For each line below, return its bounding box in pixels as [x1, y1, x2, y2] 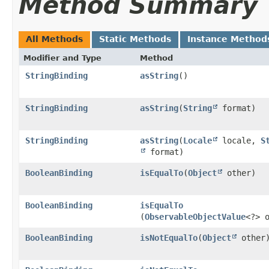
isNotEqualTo [140, 232, 198, 243]
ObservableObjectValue [145, 211, 246, 222]
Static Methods [99, 34, 171, 44]
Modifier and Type [23, 53, 101, 62]
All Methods [26, 34, 83, 44]
